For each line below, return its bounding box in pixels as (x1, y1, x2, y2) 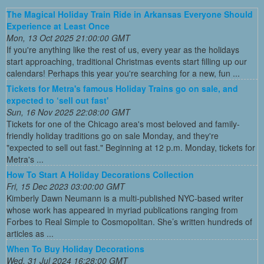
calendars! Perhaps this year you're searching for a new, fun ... (6, 67, 240, 79)
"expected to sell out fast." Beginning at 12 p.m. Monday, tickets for (6, 141, 255, 153)
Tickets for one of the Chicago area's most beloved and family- (6, 117, 240, 130)
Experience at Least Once (6, 19, 110, 32)
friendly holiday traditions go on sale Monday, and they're (6, 129, 219, 141)
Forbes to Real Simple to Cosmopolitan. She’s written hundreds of (6, 215, 252, 227)
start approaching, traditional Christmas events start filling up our (6, 55, 247, 67)
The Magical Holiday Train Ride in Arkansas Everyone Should (6, 8, 253, 20)
